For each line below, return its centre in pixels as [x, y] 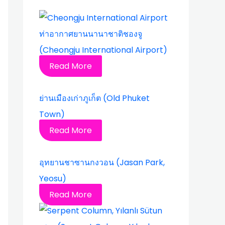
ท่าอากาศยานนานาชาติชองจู [91, 34]
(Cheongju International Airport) [103, 50]
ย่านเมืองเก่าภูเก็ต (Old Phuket [94, 98]
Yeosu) [53, 178]
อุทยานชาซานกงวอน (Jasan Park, [102, 162]
